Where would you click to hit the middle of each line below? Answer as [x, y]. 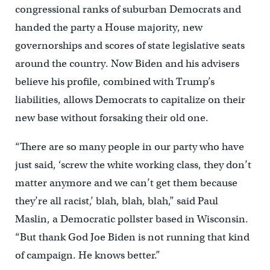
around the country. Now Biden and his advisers [127, 64]
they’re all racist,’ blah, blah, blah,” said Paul [116, 201]
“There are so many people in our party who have [129, 147]
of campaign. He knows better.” [87, 256]
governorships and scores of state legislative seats [130, 46]
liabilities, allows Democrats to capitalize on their [130, 100]
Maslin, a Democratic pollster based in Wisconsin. [131, 219]
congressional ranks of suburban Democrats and [128, 10]
